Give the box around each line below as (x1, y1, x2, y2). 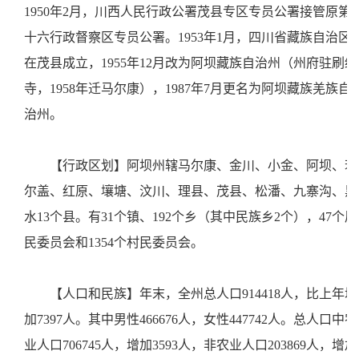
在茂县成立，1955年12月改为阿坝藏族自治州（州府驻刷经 (24, 56, 357, 70)
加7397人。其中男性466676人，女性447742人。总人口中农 (24, 313, 357, 326)
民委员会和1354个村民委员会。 (24, 236, 210, 249)
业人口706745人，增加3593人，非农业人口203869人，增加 (24, 338, 357, 352)
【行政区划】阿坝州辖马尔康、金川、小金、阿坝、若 (50, 159, 357, 172)
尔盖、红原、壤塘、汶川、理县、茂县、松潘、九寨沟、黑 (24, 184, 357, 198)
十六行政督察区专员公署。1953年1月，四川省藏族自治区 (24, 30, 351, 44)
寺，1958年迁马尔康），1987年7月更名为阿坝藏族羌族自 (24, 82, 351, 95)
